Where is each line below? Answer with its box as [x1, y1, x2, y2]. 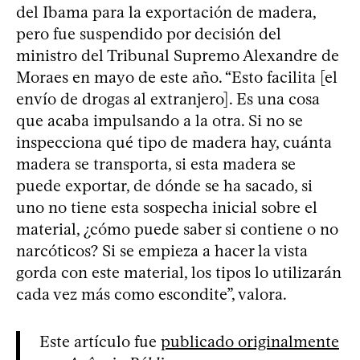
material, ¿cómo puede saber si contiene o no [16, 219, 338, 239]
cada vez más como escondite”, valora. [16, 284, 287, 304]
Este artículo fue [39, 331, 161, 351]
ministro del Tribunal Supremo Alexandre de [16, 45, 339, 65]
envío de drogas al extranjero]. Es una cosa [16, 88, 320, 108]
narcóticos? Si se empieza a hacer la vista [16, 240, 308, 260]
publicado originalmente [161, 331, 339, 351]
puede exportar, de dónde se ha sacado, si [16, 175, 313, 195]
